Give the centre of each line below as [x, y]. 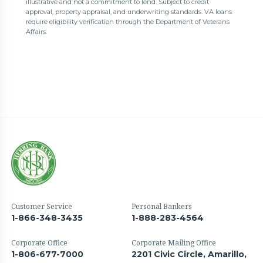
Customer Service [42, 207]
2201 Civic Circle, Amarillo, [189, 254]
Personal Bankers [162, 207]
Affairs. [36, 32]
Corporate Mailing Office [174, 243]
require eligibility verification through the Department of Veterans [127, 22]
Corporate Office [40, 243]
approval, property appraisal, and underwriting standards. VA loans [129, 12]
